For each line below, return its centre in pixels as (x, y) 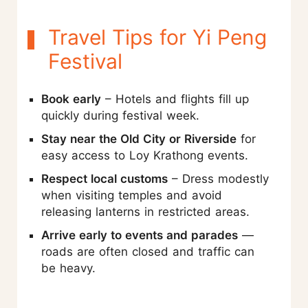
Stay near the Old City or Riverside (139, 139)
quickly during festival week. (120, 115)
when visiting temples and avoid (132, 195)
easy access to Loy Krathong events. (145, 155)
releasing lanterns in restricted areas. (145, 211)
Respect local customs (104, 178)
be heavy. (68, 268)
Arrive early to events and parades (140, 235)
